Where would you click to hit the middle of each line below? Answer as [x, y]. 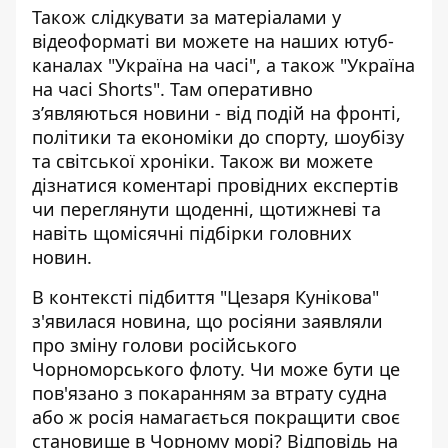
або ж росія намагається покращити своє [216, 417]
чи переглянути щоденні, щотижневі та [206, 209]
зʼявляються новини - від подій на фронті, [216, 113]
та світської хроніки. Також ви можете [202, 161]
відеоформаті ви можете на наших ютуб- [213, 41]
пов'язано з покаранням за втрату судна [209, 393]
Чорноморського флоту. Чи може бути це [216, 369]
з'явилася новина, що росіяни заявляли [207, 321]
